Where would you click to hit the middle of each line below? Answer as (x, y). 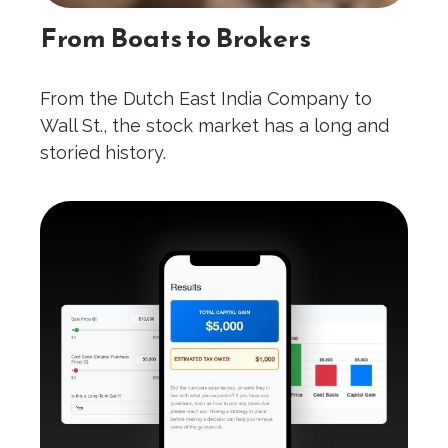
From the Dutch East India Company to (206, 99)
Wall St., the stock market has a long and (214, 126)
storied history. (103, 153)
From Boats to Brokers (175, 38)
